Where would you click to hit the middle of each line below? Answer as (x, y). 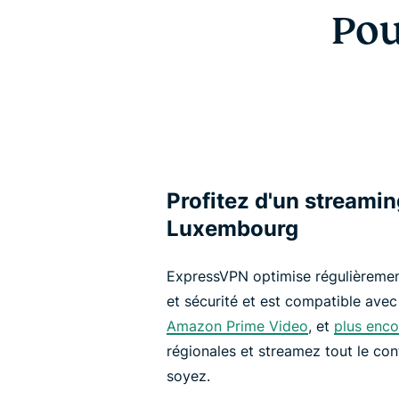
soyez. (188, 376)
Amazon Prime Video (237, 326)
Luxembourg (232, 228)
